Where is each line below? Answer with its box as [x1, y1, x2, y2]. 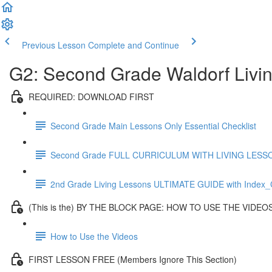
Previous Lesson [22, 39, 86, 51]
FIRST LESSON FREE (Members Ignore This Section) [29, 253, 237, 265]
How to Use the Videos [50, 229, 138, 242]
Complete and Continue [88, 39, 179, 51]
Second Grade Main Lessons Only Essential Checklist [50, 119, 256, 132]
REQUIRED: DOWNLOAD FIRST [29, 90, 154, 103]
